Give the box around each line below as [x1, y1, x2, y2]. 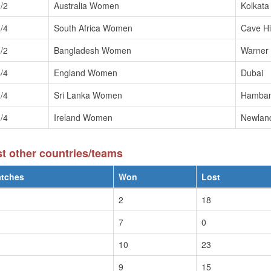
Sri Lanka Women [54, 89, 122, 101]
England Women [54, 67, 117, 79]
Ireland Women [54, 111, 113, 123]
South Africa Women [54, 22, 132, 34]
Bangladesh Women [54, 44, 131, 56]
